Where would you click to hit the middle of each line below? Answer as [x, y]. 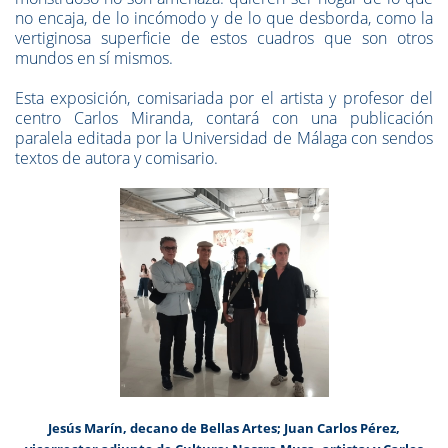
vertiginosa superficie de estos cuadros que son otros [224, 38]
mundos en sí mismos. [94, 58]
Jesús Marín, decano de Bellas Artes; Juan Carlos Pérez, [224, 428]
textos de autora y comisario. [116, 158]
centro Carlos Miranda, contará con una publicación [224, 118]
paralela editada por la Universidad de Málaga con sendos [224, 138]
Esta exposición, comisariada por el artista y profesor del [224, 98]
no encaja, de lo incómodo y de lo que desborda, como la [224, 18]
